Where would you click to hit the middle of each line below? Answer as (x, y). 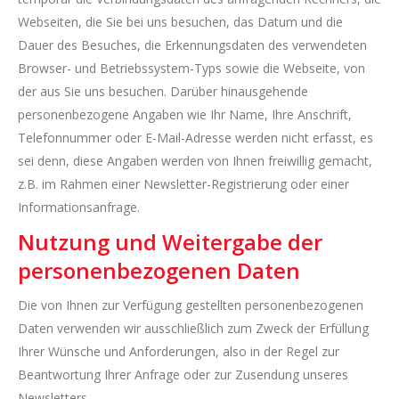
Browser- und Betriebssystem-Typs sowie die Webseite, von (191, 68)
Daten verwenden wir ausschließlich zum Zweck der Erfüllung (193, 328)
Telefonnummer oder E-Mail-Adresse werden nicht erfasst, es (195, 138)
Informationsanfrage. (79, 207)
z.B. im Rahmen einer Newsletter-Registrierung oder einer (183, 184)
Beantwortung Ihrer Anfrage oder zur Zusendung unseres (183, 375)
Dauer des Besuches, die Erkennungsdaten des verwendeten (192, 45)
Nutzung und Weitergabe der (170, 242)
